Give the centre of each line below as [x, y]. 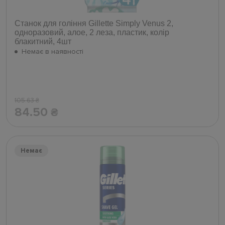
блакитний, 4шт [43, 42]
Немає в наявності [52, 52]
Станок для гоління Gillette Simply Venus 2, [94, 24]
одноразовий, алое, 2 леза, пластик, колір [92, 33]
